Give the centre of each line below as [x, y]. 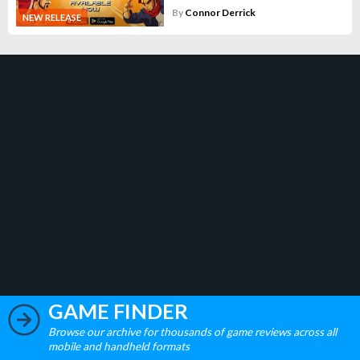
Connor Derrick [220, 12]
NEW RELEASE [52, 17]
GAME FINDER [118, 311]
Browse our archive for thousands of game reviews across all [192, 331]
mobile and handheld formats [119, 346]
